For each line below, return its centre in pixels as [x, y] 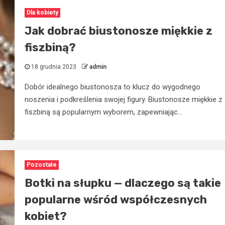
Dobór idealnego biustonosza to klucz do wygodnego [112, 87]
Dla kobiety [42, 12]
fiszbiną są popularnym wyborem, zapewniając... [103, 112]
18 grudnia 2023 [53, 67]
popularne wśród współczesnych [116, 200]
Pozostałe [41, 165]
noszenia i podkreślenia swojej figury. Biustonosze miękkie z [123, 99]
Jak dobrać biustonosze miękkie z [118, 31]
